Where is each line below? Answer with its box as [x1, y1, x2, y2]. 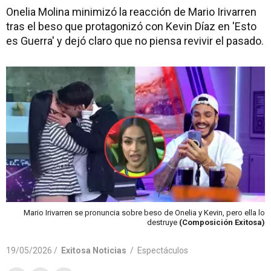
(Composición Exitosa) [179, 217, 265, 227]
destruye [147, 217, 179, 227]
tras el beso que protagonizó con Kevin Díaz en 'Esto [6, 20, 256, 33]
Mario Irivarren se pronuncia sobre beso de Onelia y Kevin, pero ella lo [24, 207, 265, 217]
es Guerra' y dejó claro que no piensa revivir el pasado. [6, 34, 264, 47]
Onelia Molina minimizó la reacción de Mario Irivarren [6, 5, 256, 18]
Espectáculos [137, 245, 188, 255]
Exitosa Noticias [61, 245, 126, 255]
